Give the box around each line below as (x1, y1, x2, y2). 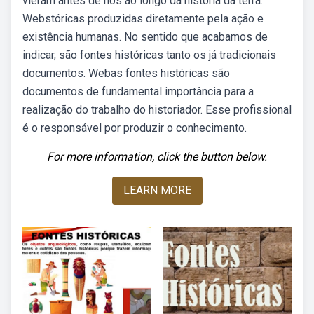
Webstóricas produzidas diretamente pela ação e (22, 12, 264, 25)
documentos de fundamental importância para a (22, 85, 254, 98)
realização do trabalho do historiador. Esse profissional (22, 103, 292, 116)
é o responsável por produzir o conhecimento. (22, 121, 247, 135)
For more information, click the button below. (47, 150, 267, 163)
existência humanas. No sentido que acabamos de (22, 30, 268, 43)
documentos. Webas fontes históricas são (22, 67, 230, 80)
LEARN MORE (123, 184, 191, 197)
